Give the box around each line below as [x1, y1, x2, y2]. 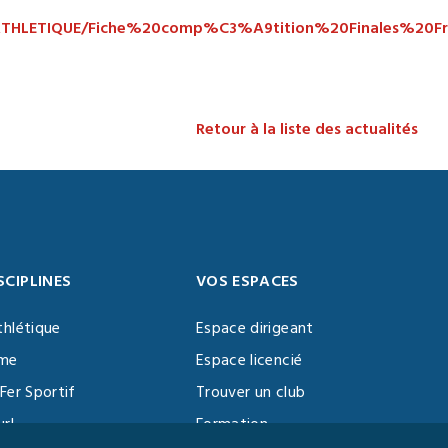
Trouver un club [195, 381, 306, 403]
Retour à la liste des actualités [196, 118, 418, 140]
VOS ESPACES [195, 270, 299, 292]
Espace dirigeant [195, 317, 314, 339]
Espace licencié [195, 349, 303, 371]
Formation [195, 413, 269, 435]
